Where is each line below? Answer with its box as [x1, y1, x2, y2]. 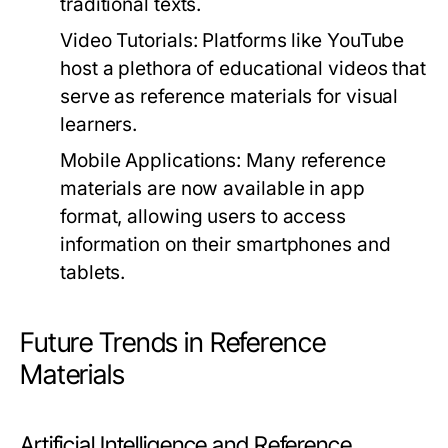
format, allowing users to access [60, 205, 346, 228]
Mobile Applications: [60, 149, 242, 172]
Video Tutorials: [60, 29, 198, 52]
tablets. [60, 261, 126, 284]
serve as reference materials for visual [60, 85, 399, 108]
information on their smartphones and [60, 233, 391, 256]
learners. [60, 113, 138, 136]
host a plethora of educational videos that [60, 57, 427, 80]
